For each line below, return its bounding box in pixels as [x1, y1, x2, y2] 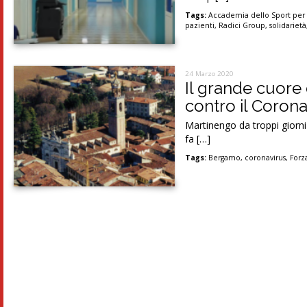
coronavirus [245, 152, 286, 162]
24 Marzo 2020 [185, 69, 234, 78]
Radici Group [219, 20, 266, 30]
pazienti [185, 20, 215, 30]
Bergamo [208, 152, 241, 162]
